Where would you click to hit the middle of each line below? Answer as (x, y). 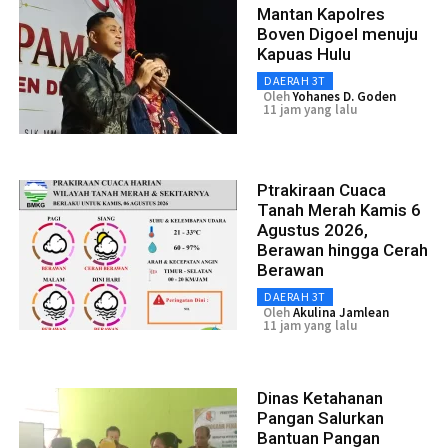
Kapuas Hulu (304, 54)
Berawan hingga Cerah (342, 250)
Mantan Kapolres (321, 14)
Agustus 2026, (312, 230)
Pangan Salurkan (320, 418)
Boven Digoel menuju (337, 34)
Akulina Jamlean (341, 313)
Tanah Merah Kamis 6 (339, 210)
